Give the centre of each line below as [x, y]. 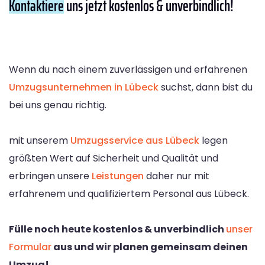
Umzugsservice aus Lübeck [135, 141]
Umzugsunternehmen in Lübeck [84, 88]
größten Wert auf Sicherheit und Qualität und [114, 159]
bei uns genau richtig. [58, 105]
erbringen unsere [50, 176]
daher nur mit [177, 176]
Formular [30, 247]
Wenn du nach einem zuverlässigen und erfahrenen [128, 70]
